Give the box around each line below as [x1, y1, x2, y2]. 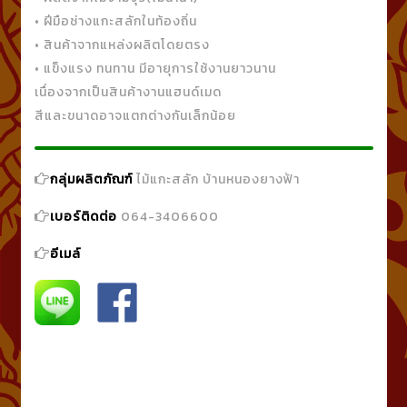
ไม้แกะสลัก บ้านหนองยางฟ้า [132, 169, 300, 189]
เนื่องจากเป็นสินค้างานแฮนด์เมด [34, 82, 225, 102]
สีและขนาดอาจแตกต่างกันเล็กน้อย [34, 105, 236, 125]
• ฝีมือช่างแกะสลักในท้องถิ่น [34, 11, 197, 31]
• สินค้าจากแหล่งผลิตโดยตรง [34, 35, 210, 55]
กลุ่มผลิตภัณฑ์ [49, 169, 133, 189]
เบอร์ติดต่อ [49, 206, 117, 226]
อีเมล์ [49, 243, 81, 263]
